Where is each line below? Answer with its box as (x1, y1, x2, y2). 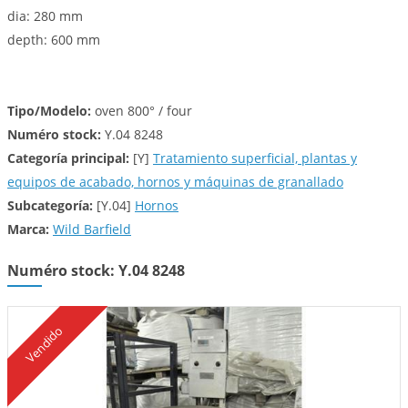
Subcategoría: (7, 197, 93, 214)
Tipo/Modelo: (7, 102, 91, 119)
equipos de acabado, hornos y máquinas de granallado (7, 173, 343, 190)
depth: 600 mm (7, 31, 100, 48)
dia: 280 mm (7, 7, 83, 25)
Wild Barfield (53, 220, 131, 238)
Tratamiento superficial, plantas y (153, 149, 357, 167)
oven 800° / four (91, 102, 192, 119)
